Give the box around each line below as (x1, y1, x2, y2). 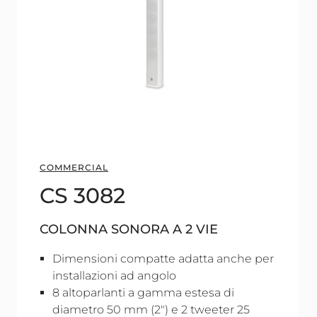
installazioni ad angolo (52, 269, 176, 282)
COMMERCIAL (40, 162, 108, 173)
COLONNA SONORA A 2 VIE (40, 221, 218, 237)
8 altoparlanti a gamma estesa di (52, 286, 234, 299)
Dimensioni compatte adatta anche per (52, 252, 274, 265)
